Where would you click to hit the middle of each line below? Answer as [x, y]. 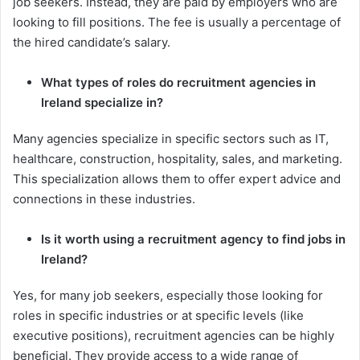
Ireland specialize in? [102, 102]
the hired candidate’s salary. [92, 42]
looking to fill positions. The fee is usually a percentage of [177, 22]
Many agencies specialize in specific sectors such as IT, [171, 138]
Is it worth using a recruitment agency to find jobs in [193, 239]
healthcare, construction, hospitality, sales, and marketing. [178, 158]
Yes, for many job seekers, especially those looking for [168, 295]
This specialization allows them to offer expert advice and [177, 178]
